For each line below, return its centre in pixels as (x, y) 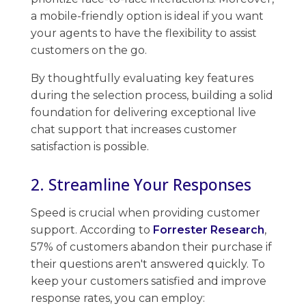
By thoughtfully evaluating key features (142, 78)
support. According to (92, 229)
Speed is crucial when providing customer (145, 212)
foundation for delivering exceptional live (143, 112)
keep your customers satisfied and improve (149, 281)
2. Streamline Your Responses (141, 184)
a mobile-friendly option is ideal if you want (147, 16)
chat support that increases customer (134, 129)
